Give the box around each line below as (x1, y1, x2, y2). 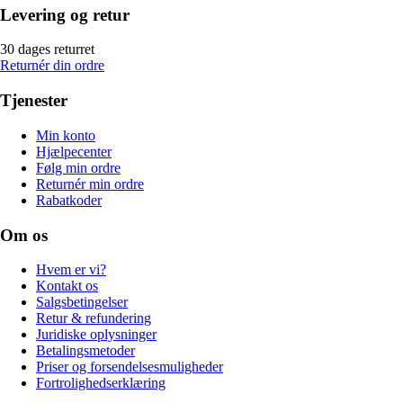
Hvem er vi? (36, 262, 106, 278)
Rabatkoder (36, 192, 102, 208)
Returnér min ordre (36, 175, 144, 192)
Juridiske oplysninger (36, 327, 157, 343)
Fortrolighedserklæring (36, 375, 166, 391)
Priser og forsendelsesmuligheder (36, 359, 223, 375)
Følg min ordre (36, 159, 121, 175)
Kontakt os (36, 278, 98, 294)
